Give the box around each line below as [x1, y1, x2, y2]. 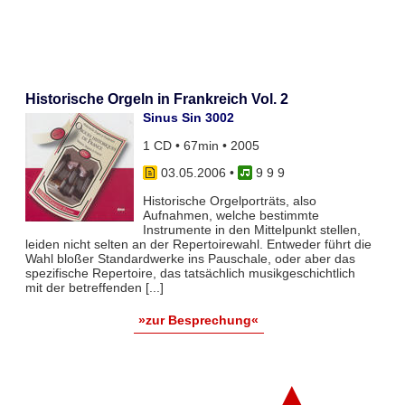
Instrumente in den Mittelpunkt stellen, [142, 221, 361, 237]
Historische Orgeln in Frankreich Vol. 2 [24, 91, 288, 108]
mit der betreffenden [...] [24, 279, 164, 295]
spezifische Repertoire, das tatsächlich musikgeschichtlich [24, 265, 355, 280]
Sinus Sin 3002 [142, 110, 234, 126]
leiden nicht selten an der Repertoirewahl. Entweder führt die [24, 236, 372, 251]
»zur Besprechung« [138, 312, 259, 327]
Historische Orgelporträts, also [142, 193, 316, 208]
